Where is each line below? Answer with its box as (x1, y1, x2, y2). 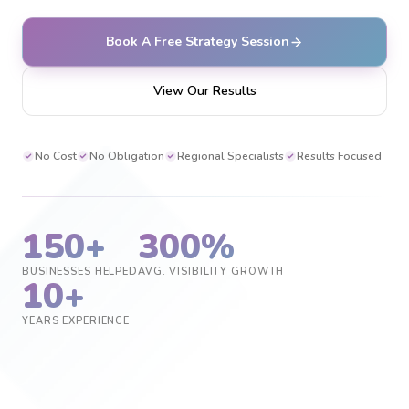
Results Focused (297, 149, 382, 163)
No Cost (35, 149, 77, 163)
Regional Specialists (177, 149, 284, 163)
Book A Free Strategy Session (106, 33, 289, 50)
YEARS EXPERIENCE (22, 314, 131, 328)
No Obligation (89, 149, 164, 163)
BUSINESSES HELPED (22, 265, 138, 278)
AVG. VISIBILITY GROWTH (137, 265, 285, 278)
